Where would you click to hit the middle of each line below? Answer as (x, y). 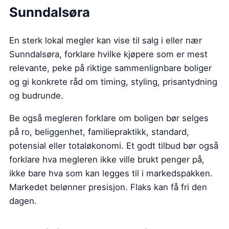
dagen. (23, 201)
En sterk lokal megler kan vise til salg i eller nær (106, 40)
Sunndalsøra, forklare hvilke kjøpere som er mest (108, 54)
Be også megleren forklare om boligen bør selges (109, 118)
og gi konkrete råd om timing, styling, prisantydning (113, 82)
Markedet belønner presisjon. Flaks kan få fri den (108, 187)
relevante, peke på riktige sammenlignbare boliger (110, 68)
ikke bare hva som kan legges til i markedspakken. (111, 173)
